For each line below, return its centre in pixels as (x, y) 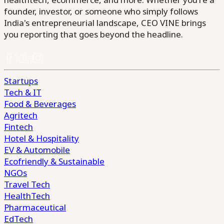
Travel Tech (27, 184)
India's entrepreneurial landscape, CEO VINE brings (105, 22)
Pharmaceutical (35, 207)
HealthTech (27, 195)
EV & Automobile (37, 149)
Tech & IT (23, 92)
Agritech (21, 115)
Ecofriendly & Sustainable (54, 161)
